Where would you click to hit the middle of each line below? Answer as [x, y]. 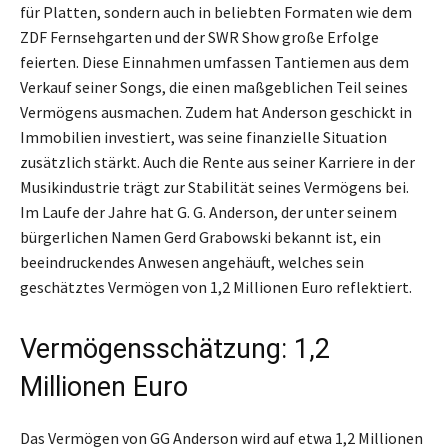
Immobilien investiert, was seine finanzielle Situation [203, 136]
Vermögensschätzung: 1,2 [175, 348]
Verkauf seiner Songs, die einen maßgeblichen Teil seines [214, 86]
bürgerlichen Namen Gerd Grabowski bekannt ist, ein [200, 236]
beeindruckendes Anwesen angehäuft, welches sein [192, 261]
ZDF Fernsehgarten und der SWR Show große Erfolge [199, 36]
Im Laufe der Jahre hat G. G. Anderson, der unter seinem [208, 211]
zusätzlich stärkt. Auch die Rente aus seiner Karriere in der [217, 161]
